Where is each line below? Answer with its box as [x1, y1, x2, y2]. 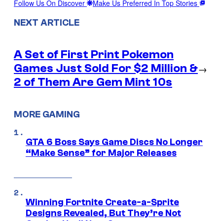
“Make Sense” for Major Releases [26, 147, 177, 159]
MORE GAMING [14, 109, 80, 120]
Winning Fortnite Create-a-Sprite [26, 197, 179, 208]
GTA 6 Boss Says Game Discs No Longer [26, 137, 203, 148]
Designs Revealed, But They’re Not [26, 208, 181, 219]
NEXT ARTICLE [14, 17, 79, 28]
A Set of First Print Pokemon [14, 47, 174, 61]
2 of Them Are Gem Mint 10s [14, 75, 172, 89]
